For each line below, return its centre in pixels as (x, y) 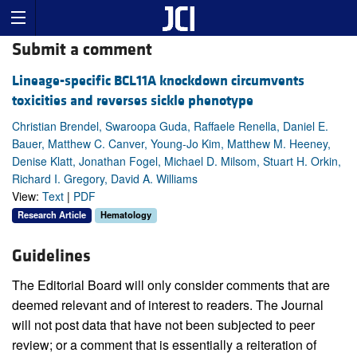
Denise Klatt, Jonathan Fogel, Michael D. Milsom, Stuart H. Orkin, (177, 161)
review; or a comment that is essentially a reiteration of (164, 345)
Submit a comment (82, 50)
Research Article (52, 215)
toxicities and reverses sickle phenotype (133, 101)
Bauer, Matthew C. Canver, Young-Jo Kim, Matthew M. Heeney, (171, 144)
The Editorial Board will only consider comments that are (171, 285)
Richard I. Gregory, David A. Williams (105, 179)
